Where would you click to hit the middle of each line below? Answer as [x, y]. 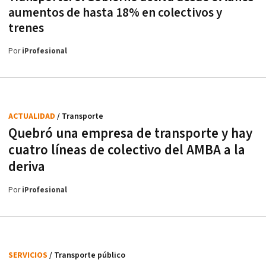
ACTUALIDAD [33, 116]
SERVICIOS [29, 255]
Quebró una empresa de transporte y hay [130, 134]
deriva [27, 167]
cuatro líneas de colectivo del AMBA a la [127, 150]
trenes [26, 28]
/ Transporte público [87, 255]
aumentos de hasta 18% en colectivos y [115, 13]
